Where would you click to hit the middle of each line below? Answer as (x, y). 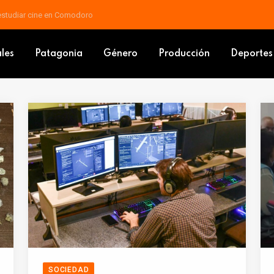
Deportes (252, 54)
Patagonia (59, 54)
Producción (184, 54)
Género (120, 54)
